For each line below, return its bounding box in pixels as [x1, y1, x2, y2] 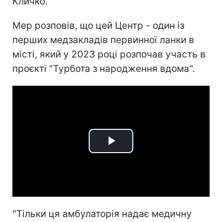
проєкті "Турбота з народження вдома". [12, 62, 195, 74]
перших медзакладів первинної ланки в [12, 34, 194, 46]
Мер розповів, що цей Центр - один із [12, 19, 184, 31]
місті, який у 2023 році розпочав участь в [12, 48, 206, 60]
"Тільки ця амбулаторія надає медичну [12, 208, 192, 220]
